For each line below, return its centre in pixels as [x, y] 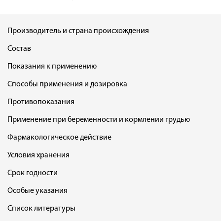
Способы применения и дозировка [67, 85]
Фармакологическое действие [59, 138]
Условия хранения [38, 156]
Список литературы [41, 209]
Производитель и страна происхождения [78, 31]
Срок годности [33, 173]
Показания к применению [52, 67]
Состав [19, 49]
